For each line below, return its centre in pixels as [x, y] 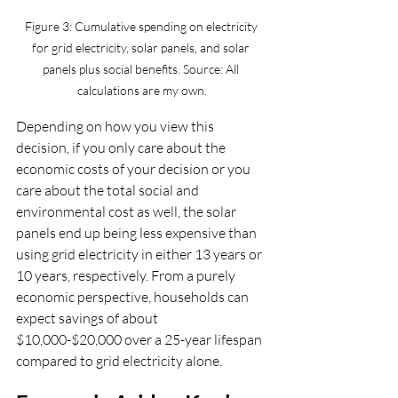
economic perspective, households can [134, 296]
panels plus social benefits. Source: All [142, 68]
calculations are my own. [142, 90]
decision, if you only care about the [122, 147]
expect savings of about [88, 318]
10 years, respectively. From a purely [127, 275]
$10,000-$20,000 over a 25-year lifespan [140, 339]
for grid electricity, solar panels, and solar [142, 47]
